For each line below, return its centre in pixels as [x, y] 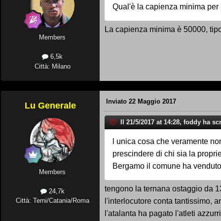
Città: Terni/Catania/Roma [52, 200]
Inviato [117, 102]
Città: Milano [52, 66]
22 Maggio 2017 [152, 102]
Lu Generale [50, 105]
